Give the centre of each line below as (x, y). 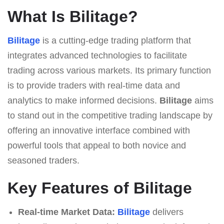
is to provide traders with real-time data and (94, 85)
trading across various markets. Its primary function (109, 70)
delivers (166, 212)
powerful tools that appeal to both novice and (97, 145)
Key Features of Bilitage (100, 188)
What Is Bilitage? (73, 16)
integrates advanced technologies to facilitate (97, 55)
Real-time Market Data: (66, 212)
